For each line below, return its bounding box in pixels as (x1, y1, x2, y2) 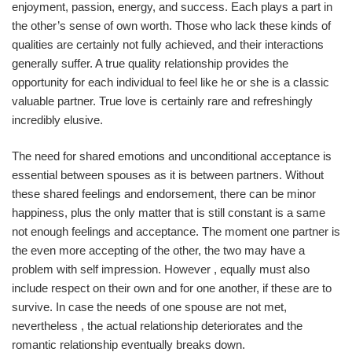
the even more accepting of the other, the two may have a (12, 244, 305, 257)
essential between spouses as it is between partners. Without (12, 168, 324, 181)
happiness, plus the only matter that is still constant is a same (12, 206, 325, 219)
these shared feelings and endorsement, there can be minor (12, 187, 316, 200)
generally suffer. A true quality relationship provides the (12, 56, 288, 70)
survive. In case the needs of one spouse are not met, (12, 300, 287, 313)
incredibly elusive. (12, 112, 103, 126)
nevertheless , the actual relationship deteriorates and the (12, 319, 302, 332)
